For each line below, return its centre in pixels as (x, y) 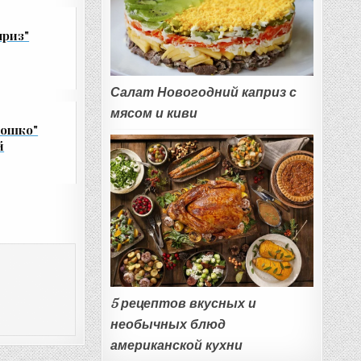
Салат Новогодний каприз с (203, 92)
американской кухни (176, 345)
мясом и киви (154, 113)
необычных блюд (168, 324)
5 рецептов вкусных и (183, 303)
